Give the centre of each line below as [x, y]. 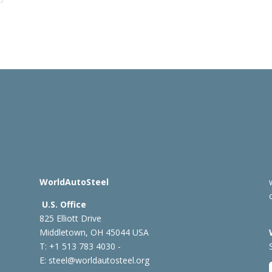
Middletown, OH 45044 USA [94, 232]
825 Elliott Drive [70, 218]
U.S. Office [64, 204]
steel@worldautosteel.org [99, 260]
